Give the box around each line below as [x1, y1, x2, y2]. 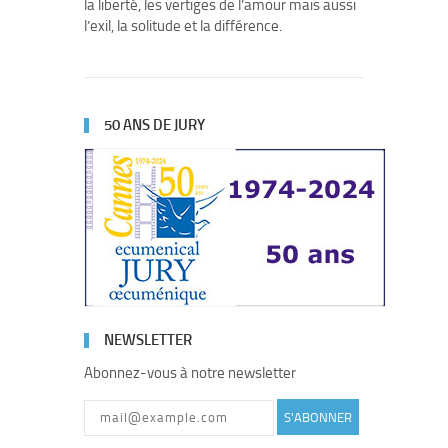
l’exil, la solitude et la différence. [84, 17, 282, 35]
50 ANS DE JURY [104, 116, 205, 134]
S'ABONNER [284, 409, 352, 425]
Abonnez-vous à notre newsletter [84, 364, 296, 382]
